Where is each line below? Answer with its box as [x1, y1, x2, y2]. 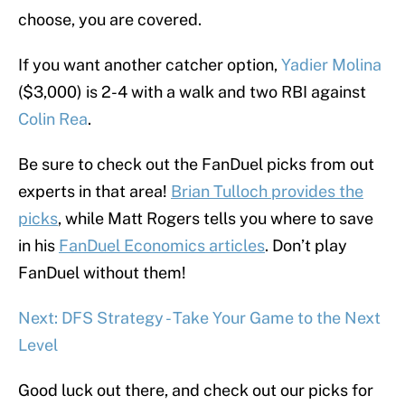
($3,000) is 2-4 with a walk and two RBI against [18, 82, 366, 102]
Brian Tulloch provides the [171, 182, 363, 202]
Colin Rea [18, 109, 88, 129]
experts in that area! [18, 182, 171, 202]
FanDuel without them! [18, 263, 186, 283]
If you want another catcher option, [18, 55, 281, 75]
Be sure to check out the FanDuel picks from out [18, 155, 374, 174]
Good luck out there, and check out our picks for [18, 381, 373, 400]
